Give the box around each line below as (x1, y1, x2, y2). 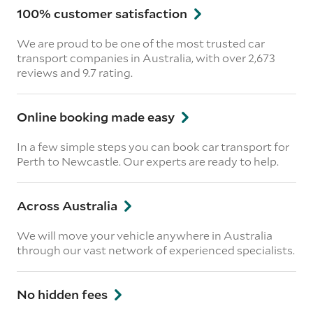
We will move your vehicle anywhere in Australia (17, 228, 272, 242)
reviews (17, 65, 60, 80)
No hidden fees (17, 286, 110, 303)
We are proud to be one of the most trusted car (17, 36, 265, 50)
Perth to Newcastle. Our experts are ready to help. (17, 154, 279, 168)
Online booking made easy (17, 108, 177, 125)
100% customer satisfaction (17, 5, 190, 22)
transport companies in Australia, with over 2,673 (17, 50, 275, 65)
